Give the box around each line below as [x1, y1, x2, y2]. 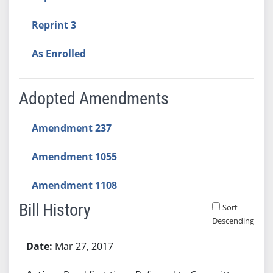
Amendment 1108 [31, 178, 117, 192]
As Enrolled [31, 46, 86, 60]
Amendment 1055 [31, 149, 117, 163]
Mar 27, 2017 [54, 239, 113, 253]
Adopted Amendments [18, 88, 169, 108]
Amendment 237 [31, 121, 112, 135]
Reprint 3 [31, 18, 76, 32]
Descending [211, 214, 254, 226]
